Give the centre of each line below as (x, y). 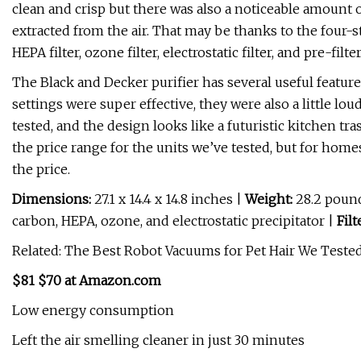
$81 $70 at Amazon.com (87, 281)
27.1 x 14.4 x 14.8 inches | (168, 199)
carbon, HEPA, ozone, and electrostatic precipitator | (174, 221)
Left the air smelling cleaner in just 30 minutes (158, 340)
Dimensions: (52, 199)
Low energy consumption (93, 311)
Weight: (269, 199)
